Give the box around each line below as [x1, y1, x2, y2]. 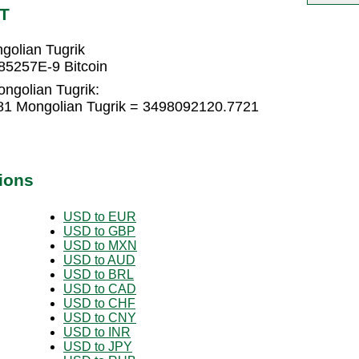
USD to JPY [63, 339, 132, 353]
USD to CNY [63, 310, 136, 325]
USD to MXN [63, 238, 137, 252]
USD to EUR [63, 209, 136, 224]
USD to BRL [63, 267, 134, 281]
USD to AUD [63, 252, 135, 267]
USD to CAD [63, 281, 136, 296]
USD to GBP [63, 224, 135, 238]
